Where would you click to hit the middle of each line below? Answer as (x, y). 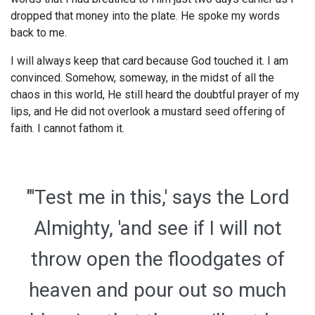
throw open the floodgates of (157, 259)
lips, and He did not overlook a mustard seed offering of (148, 112)
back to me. (39, 33)
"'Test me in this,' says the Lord (157, 198)
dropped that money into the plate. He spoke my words (145, 16)
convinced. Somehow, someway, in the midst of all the (142, 78)
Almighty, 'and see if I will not (157, 229)
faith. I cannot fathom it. (67, 129)
